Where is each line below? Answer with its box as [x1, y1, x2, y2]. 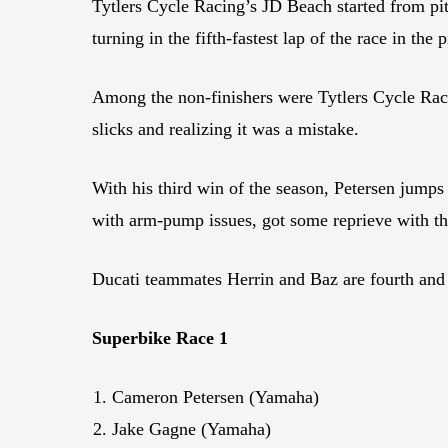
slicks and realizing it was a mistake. [92, 118, 359, 139]
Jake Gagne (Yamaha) [112, 418, 271, 439]
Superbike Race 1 [92, 327, 228, 348]
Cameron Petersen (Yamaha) [112, 386, 319, 407]
